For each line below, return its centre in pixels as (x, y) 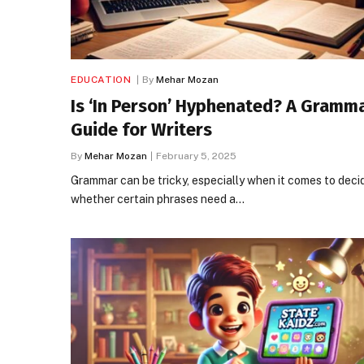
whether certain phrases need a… (158, 199)
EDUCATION (101, 79)
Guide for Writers (141, 129)
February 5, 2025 (196, 156)
